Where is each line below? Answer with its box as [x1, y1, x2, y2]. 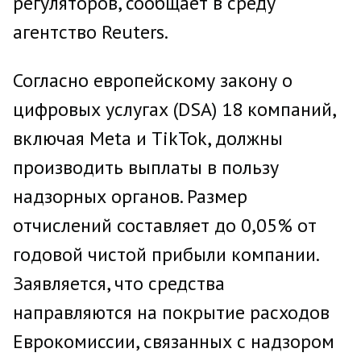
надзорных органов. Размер [13, 184, 247, 209]
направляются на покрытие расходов [13, 300, 330, 325]
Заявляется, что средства [13, 271, 225, 296]
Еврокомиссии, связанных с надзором [13, 329, 334, 354]
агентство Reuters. [13, 19, 168, 44]
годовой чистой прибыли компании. [13, 242, 318, 267]
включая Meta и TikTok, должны [13, 126, 283, 151]
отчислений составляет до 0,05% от [13, 213, 317, 238]
